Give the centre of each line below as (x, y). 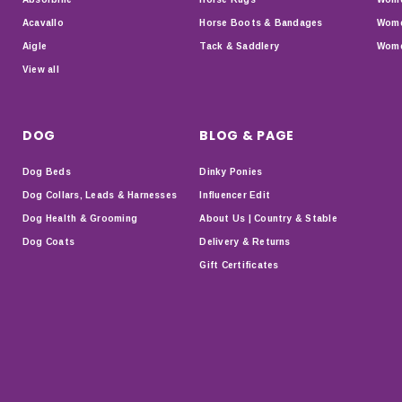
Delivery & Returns (245, 241)
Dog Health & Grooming (80, 218)
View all (41, 69)
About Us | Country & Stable (268, 218)
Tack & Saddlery (239, 46)
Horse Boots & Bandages (261, 22)
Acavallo (43, 22)
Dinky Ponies (231, 171)
